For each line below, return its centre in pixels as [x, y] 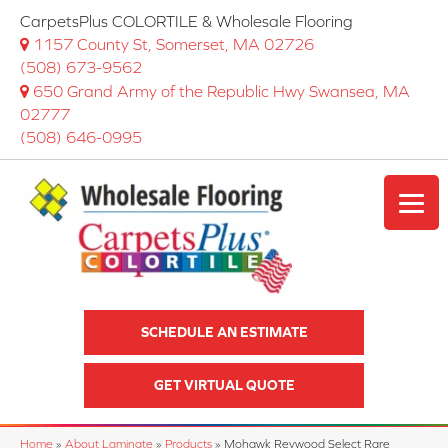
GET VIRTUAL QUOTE [224, 385]
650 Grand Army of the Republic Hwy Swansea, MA [221, 91]
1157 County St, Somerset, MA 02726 [173, 44]
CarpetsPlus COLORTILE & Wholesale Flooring [186, 21]
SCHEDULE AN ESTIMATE [224, 332]
